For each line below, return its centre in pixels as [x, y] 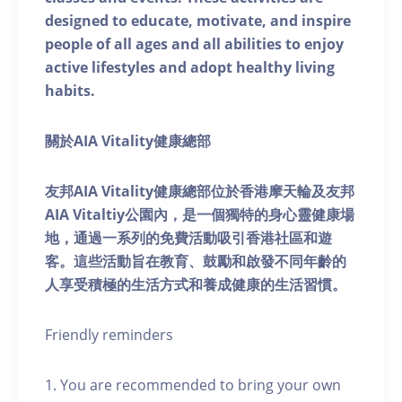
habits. [70, 91]
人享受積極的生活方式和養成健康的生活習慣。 [196, 285]
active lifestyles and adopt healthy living [190, 68]
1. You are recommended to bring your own [193, 385]
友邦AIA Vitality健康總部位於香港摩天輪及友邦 [200, 192]
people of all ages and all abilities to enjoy [194, 44]
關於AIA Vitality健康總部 [128, 141]
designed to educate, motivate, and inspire [198, 21]
